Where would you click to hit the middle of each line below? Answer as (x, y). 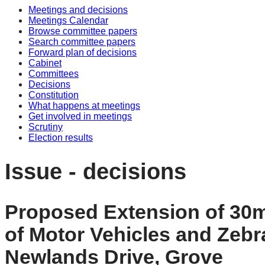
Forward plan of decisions (83, 52)
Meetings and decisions (78, 10)
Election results (61, 138)
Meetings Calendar (68, 20)
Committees (54, 74)
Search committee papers (82, 42)
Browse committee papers (83, 31)
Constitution (54, 95)
